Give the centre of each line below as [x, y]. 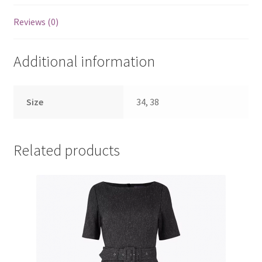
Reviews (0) [36, 21]
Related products [66, 151]
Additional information [84, 61]
